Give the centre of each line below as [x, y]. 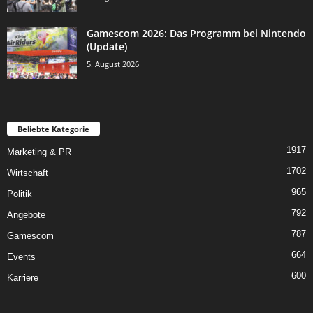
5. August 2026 [113, 64]
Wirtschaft [28, 173]
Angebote [26, 215]
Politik [20, 194]
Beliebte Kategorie [53, 129]
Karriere [23, 278]
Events [21, 257]
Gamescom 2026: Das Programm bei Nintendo [196, 34]
